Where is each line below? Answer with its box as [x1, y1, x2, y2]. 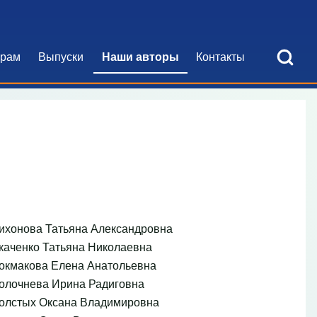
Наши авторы [102, 47, 179, 64]
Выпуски [38, 47, 83, 64]
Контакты [196, 47, 245, 64]
